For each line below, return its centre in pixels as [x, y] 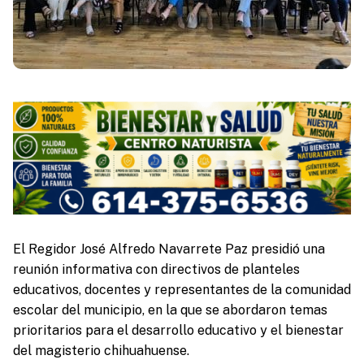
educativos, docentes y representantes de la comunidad [182, 289]
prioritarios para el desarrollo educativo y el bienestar [178, 330]
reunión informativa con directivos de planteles [156, 269]
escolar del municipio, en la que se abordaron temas [170, 310]
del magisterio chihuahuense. [101, 350]
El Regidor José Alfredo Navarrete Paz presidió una [169, 249]
